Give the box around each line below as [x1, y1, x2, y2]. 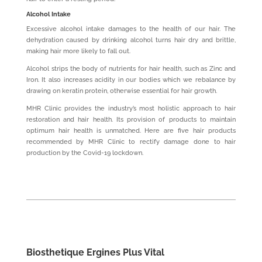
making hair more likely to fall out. [26, 47, 130, 55]
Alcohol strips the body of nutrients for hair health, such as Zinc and [26, 64, 236, 73]
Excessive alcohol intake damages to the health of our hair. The [26, 25, 236, 33]
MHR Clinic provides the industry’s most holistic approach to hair [26, 104, 236, 112]
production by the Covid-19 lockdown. [26, 149, 143, 157]
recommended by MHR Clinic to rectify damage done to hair [26, 137, 236, 146]
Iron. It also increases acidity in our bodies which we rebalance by [26, 75, 236, 84]
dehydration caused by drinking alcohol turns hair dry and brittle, [26, 36, 236, 44]
